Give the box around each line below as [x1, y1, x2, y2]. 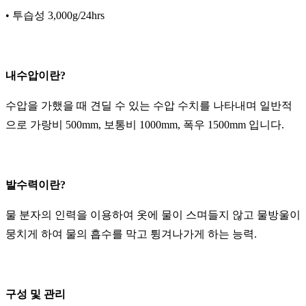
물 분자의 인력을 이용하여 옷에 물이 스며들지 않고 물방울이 [5, 209, 301, 221]
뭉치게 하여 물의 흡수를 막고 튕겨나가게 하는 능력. [5, 228, 257, 240]
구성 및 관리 [5, 288, 66, 301]
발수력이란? [5, 179, 66, 191]
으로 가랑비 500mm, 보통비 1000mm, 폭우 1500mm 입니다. [5, 119, 284, 131]
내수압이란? [5, 70, 66, 82]
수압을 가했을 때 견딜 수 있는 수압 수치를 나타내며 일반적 [5, 100, 292, 112]
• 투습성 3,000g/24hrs [5, 10, 105, 22]
